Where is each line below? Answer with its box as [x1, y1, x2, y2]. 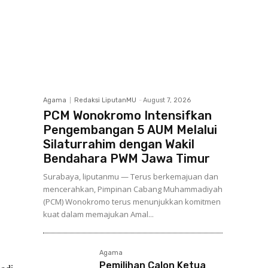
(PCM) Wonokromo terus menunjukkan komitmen [43, 196, 221, 207]
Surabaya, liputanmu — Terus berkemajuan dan [43, 171, 218, 182]
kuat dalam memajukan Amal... [43, 209, 154, 220]
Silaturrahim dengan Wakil [43, 137, 194, 151]
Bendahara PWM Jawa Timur [43, 151, 210, 166]
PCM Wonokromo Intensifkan [43, 108, 212, 123]
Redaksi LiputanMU [74, 96, 136, 104]
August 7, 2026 [143, 96, 191, 104]
